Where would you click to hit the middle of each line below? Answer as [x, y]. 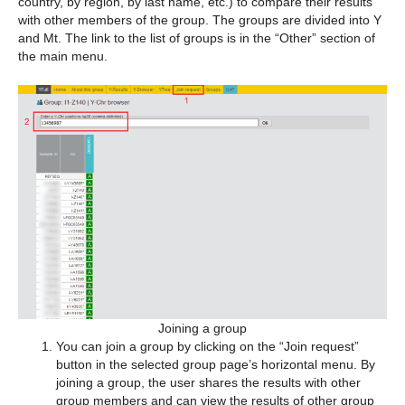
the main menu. [63, 56]
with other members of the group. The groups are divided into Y [200, 19]
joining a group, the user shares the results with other [208, 382]
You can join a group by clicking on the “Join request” [207, 346]
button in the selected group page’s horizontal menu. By [216, 364]
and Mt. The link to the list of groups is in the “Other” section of [197, 38]
